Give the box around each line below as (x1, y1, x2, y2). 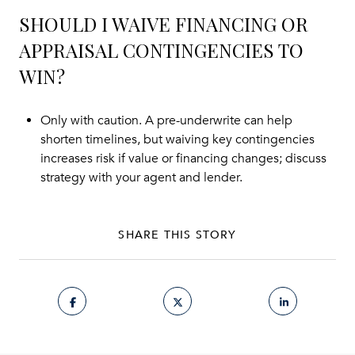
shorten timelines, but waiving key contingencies (40, 132, 315, 148)
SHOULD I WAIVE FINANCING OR (19, 11, 308, 37)
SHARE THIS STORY (118, 225, 237, 244)
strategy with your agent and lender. (40, 170, 242, 186)
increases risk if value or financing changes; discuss (40, 151, 326, 167)
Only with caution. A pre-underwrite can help (40, 113, 292, 129)
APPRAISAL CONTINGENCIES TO (19, 37, 303, 63)
